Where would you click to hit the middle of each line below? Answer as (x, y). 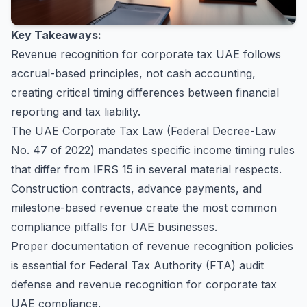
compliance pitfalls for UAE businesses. (114, 227)
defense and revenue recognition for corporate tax (144, 284)
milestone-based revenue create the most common (144, 208)
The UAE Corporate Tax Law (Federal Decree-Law (144, 131)
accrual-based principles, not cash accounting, (133, 73)
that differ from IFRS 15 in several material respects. (146, 169)
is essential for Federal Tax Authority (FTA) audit (137, 265)
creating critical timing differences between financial (145, 93)
